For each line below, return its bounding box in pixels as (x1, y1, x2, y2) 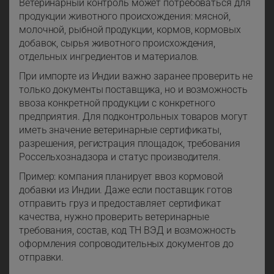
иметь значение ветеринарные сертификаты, (19, 124, 221, 136)
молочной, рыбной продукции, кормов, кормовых (19, 24, 241, 36)
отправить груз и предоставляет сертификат (19, 198, 221, 210)
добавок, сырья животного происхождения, (19, 37, 216, 50)
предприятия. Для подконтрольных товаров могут (19, 111, 248, 123)
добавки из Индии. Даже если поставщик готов (19, 184, 232, 196)
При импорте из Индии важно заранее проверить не (19, 70, 253, 83)
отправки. (19, 251, 64, 264)
